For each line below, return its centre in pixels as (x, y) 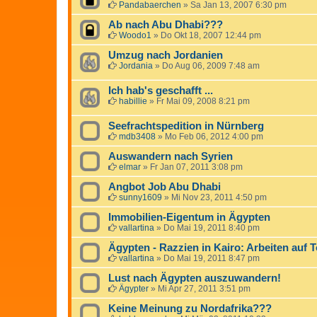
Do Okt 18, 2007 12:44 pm (211, 35)
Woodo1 (135, 35)
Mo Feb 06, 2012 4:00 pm (214, 136)
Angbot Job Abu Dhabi (165, 186)
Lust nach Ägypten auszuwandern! (195, 278)
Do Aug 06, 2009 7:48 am (211, 65)
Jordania (136, 65)
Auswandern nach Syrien (171, 156)
